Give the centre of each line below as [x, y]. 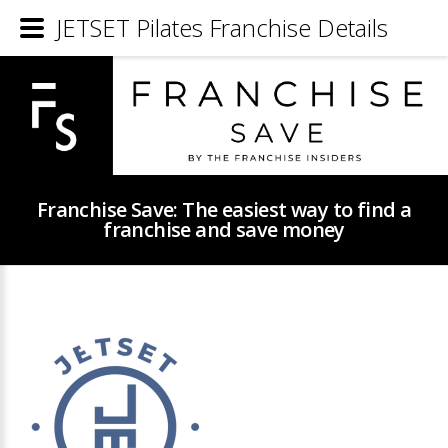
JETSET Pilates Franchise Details [222, 27]
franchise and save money [224, 230]
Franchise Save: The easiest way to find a [224, 210]
